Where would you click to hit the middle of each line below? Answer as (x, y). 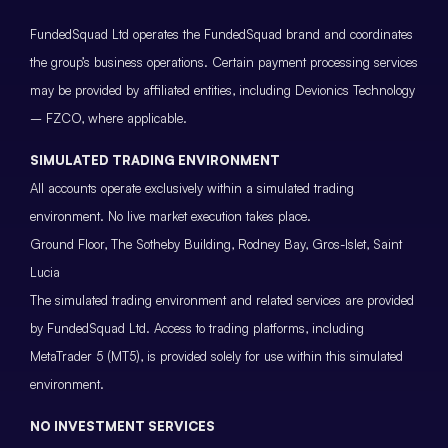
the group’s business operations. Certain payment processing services (224, 61)
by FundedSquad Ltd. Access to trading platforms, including (197, 328)
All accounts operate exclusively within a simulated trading (192, 188)
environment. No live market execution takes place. (170, 216)
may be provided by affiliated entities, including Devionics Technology (222, 89)
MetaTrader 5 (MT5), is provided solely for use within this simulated (216, 356)
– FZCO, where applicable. (108, 117)
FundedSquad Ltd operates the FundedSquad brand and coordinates (221, 33)
